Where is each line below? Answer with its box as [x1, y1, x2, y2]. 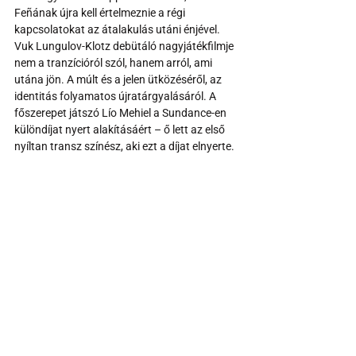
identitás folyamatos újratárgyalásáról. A [14, 89, 219, 103]
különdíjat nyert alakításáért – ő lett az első [14, 122, 227, 136]
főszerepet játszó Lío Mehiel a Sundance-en [14, 106, 229, 119]
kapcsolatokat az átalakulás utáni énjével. [14, 22, 220, 36]
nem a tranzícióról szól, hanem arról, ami [14, 56, 215, 69]
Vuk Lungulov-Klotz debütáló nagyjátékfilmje [14, 39, 236, 52]
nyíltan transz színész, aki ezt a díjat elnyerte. [14, 139, 234, 153]
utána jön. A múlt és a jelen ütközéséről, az [14, 72, 224, 86]
